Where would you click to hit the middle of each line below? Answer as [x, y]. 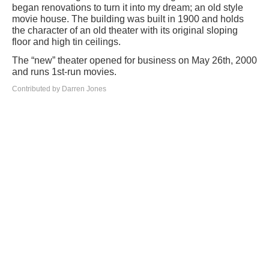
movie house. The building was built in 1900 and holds [128, 19]
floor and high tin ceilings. [66, 41]
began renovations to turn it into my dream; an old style [128, 7]
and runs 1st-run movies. [64, 71]
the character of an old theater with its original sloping [125, 30]
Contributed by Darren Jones [59, 89]
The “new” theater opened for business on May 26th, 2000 [134, 60]
